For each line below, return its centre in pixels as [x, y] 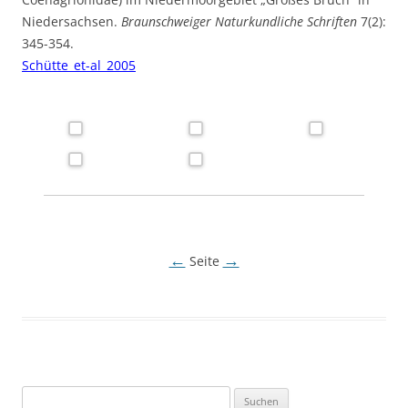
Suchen [41, 396]
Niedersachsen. [71, 21]
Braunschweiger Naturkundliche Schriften [239, 21]
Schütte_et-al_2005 [79, 65]
